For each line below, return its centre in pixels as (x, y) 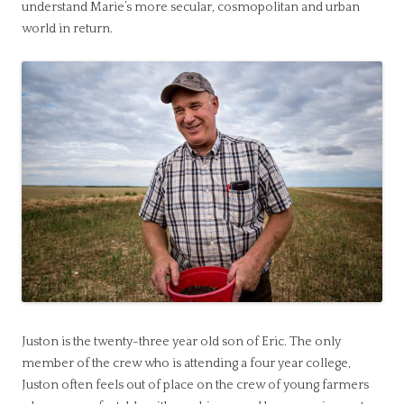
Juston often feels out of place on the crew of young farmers (195, 386)
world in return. (67, 28)
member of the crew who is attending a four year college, (186, 364)
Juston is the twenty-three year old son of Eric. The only (181, 342)
